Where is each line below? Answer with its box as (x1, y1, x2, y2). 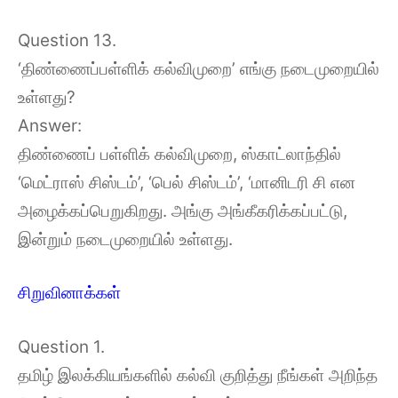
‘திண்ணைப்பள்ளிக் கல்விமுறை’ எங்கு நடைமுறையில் (18, 58, 379, 79)
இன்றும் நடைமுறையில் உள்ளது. (18, 228, 233, 250)
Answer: (18, 115, 82, 136)
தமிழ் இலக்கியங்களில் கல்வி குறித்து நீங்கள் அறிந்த (18, 364, 378, 386)
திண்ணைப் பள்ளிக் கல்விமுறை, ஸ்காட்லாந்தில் (18, 143, 341, 164)
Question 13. (18, 29, 116, 51)
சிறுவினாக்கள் (18, 283, 121, 303)
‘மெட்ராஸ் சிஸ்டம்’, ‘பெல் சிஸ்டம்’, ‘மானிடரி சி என (18, 171, 355, 193)
